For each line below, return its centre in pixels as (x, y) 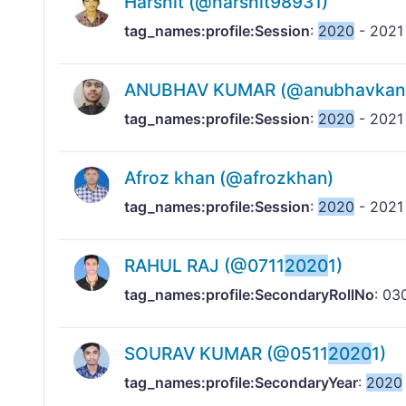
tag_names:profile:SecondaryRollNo (249, 295)
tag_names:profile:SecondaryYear (241, 383)
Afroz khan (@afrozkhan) (229, 178)
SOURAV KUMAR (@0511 (226, 354)
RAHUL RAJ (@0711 (204, 266)
